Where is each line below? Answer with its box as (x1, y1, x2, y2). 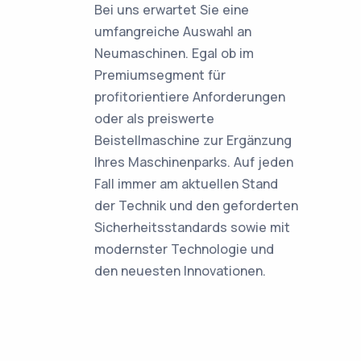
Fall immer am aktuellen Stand (94, 175, 278, 193)
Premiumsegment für (94, 66, 226, 84)
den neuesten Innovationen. (94, 262, 266, 280)
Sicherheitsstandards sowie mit (94, 218, 290, 236)
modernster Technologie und (94, 240, 274, 258)
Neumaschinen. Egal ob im (94, 44, 254, 62)
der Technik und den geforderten (94, 197, 298, 214)
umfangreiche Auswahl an (94, 23, 251, 40)
